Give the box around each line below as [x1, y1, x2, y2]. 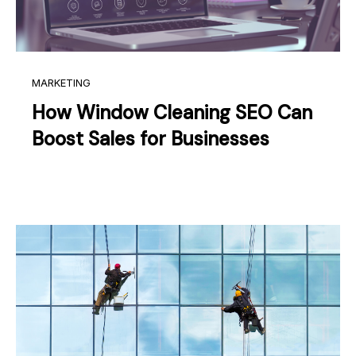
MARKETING [32, 77, 91, 90]
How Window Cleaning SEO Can [32, 99, 312, 125]
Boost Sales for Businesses [32, 126, 269, 151]
